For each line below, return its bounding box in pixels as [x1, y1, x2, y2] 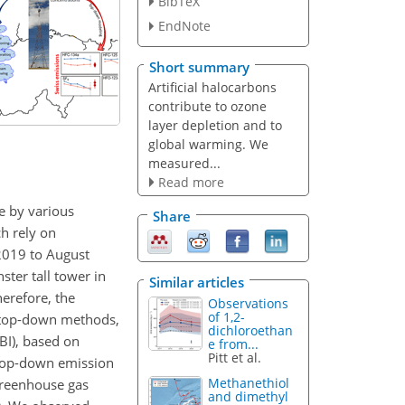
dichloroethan [208, 321, 294, 339]
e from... [208, 334, 259, 353]
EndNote [157, 17, 211, 35]
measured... [147, 154, 221, 172]
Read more [157, 173, 224, 191]
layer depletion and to [147, 116, 282, 134]
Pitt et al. [208, 348, 262, 366]
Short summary [149, 57, 250, 76]
